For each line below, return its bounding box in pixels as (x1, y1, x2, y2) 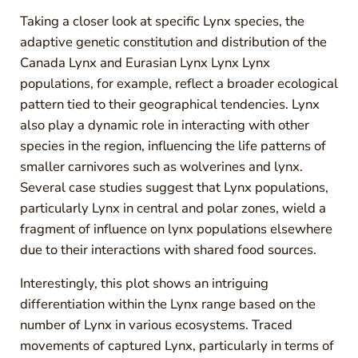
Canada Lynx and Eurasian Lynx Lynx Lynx (19, 54, 270, 73)
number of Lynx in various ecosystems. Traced (19, 316, 292, 335)
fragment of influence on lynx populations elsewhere (19, 220, 332, 239)
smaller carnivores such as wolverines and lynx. (19, 157, 303, 177)
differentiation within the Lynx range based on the (19, 295, 316, 314)
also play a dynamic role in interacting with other (19, 116, 309, 135)
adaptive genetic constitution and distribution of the (19, 33, 327, 52)
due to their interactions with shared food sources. (19, 241, 316, 260)
